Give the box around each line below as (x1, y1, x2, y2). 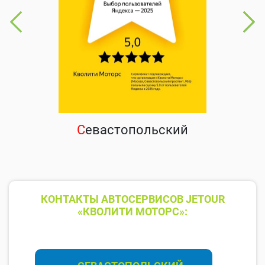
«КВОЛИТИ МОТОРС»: (77, 205, 188, 218)
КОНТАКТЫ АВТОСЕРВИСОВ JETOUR (40, 193, 225, 206)
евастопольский (85, 122, 188, 138)
